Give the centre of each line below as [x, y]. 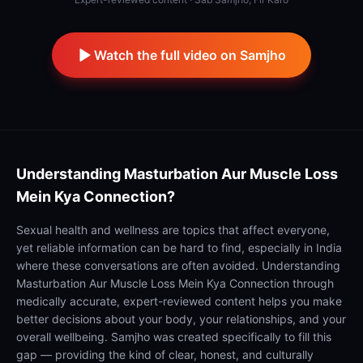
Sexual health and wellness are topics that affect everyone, [173, 229]
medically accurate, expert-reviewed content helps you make [179, 301]
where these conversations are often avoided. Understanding [178, 265]
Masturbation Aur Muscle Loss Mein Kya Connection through [175, 283]
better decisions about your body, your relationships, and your [181, 318]
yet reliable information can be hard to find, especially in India [179, 247]
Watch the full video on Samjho [190, 55]
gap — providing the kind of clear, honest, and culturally [165, 354]
